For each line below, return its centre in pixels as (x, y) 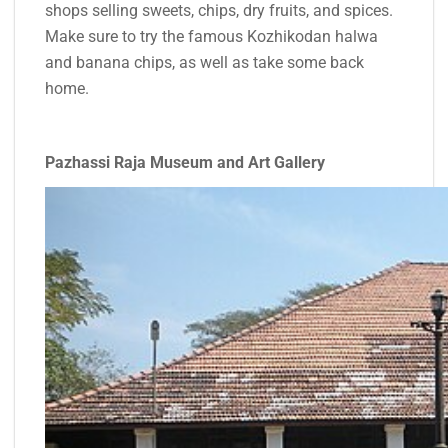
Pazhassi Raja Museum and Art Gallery (185, 162)
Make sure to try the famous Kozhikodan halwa (211, 36)
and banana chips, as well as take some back (204, 62)
